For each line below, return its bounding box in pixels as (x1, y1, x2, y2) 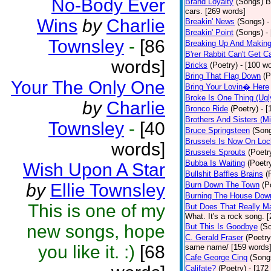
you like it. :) (38, 242, 140, 262)
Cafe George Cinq (185, 253, 247, 262)
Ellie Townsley (50, 180, 165, 200)
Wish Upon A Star (23, 160, 165, 180)
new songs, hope (27, 221, 165, 241)
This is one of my (28, 201, 165, 221)
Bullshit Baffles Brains (185, 169, 263, 178)
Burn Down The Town (185, 180, 260, 189)
